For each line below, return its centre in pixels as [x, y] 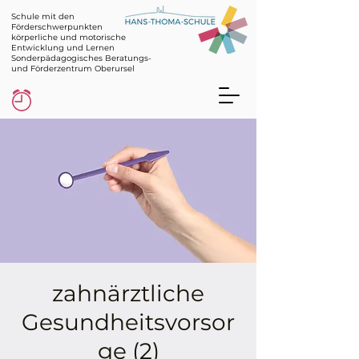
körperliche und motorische [69, 37]
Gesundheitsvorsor [128, 322]
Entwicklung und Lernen [63, 48]
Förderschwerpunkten [57, 27]
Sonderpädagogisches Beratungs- [81, 58]
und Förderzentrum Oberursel [73, 69]
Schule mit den [43, 16]
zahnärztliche [128, 293]
